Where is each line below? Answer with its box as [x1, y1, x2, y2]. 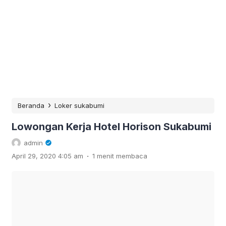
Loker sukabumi [54, 101, 104, 109]
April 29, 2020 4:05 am [12, 151, 83, 160]
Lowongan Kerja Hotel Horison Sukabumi [12, 120, 211, 133]
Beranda [18, 101, 44, 109]
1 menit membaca [92, 151, 147, 160]
